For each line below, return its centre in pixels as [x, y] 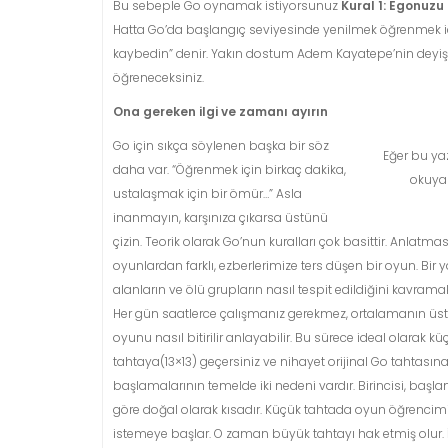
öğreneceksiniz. [158, 77]
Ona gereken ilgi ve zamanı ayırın [220, 111]
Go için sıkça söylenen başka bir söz [221, 145]
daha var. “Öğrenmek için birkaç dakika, [229, 169]
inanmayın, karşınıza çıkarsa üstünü [220, 217]
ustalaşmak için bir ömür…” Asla [207, 193]
